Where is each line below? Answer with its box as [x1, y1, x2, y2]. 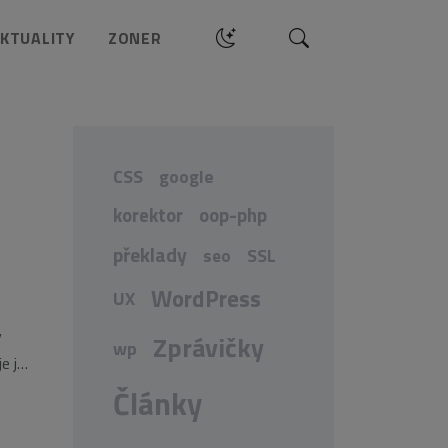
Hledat [288, 21, 346, 53]
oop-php [199, 200, 267, 229]
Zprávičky [153, 327, 264, 367]
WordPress [151, 280, 261, 316]
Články [113, 379, 202, 427]
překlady [113, 239, 187, 270]
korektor [113, 200, 183, 229]
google [159, 162, 214, 190]
